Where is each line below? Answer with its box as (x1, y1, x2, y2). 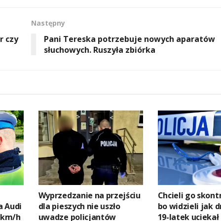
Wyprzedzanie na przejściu (38, 190, 141, 201)
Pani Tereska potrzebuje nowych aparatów (43, 33, 215, 44)
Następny (31, 18, 65, 28)
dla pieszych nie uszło (38, 201, 120, 212)
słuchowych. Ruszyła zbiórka (43, 44, 155, 55)
